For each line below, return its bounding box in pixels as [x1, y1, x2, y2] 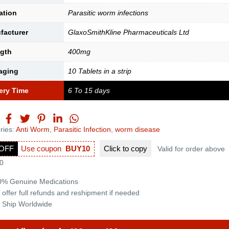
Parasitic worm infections [67, 9, 148, 17]
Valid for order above [157, 144, 225, 153]
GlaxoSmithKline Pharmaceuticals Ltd [67, 28, 189, 36]
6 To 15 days [67, 86, 110, 95]
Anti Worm [15, 125, 50, 133]
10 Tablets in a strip [67, 67, 131, 75]
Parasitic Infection [53, 125, 111, 133]
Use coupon [20, 144, 65, 153]
